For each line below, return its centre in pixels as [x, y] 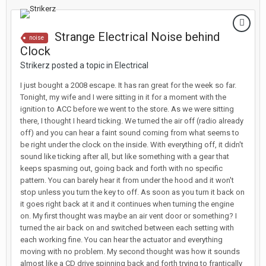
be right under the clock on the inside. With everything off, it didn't [132, 145]
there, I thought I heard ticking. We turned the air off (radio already [132, 121]
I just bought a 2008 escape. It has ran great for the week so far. [128, 85]
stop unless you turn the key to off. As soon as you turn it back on [132, 192]
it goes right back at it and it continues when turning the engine [127, 204]
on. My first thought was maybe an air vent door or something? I [129, 216]
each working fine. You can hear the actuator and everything [121, 240]
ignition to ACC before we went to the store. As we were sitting [127, 109]
